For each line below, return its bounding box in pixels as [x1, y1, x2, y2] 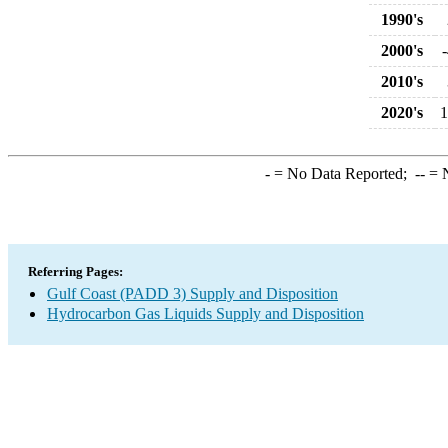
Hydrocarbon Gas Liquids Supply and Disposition [47, 305, 364, 322]
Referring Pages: [28, 264, 123, 279]
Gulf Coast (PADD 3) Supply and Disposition [47, 285, 338, 302]
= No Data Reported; [269, 165, 415, 182]
